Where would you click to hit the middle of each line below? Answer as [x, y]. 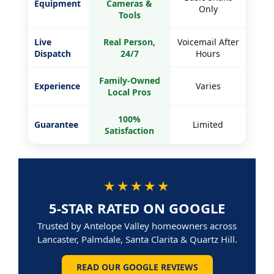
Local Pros [129, 92]
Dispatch [53, 53]
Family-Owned [129, 80]
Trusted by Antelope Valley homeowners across [137, 225]
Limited [208, 124]
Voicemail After [208, 42]
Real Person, [129, 42]
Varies [208, 86]
